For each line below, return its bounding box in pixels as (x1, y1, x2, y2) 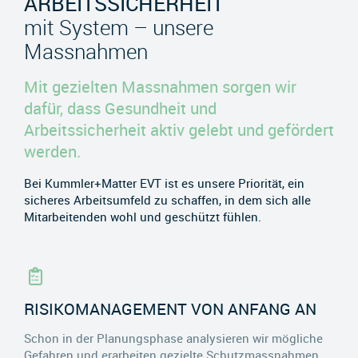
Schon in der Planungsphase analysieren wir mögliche (24, 329, 323, 346)
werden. (24, 140, 81, 162)
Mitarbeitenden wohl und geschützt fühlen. (24, 208, 261, 225)
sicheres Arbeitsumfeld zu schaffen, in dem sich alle (24, 191, 311, 208)
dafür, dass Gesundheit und (24, 97, 217, 119)
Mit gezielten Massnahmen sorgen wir (24, 75, 296, 97)
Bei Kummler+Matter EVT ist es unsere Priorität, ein (24, 174, 304, 191)
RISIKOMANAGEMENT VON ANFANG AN (24, 297, 316, 320)
